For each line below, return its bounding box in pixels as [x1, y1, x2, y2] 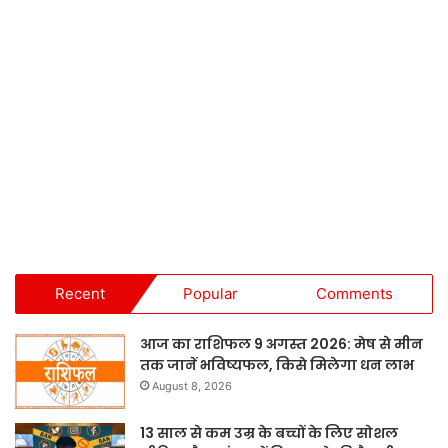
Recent [55, 283, 105, 303]
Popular [183, 283, 238, 303]
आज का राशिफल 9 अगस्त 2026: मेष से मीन [140, 333, 423, 354]
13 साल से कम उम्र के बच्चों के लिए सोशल [140, 422, 398, 443]
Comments [316, 283, 393, 303]
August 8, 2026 [152, 378, 232, 393]
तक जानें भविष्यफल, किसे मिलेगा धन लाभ [140, 354, 414, 375]
